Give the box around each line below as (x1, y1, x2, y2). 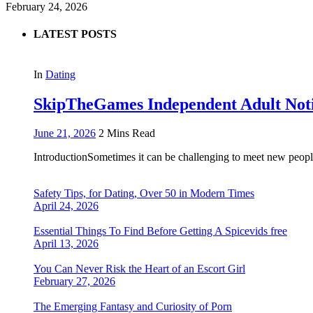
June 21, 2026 (34, 127, 96, 140)
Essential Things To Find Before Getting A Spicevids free (34, 225, 287, 238)
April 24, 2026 (34, 200, 99, 212)
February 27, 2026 (34, 275, 115, 288)
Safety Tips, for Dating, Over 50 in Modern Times (34, 187, 254, 200)
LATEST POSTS (34, 28, 117, 41)
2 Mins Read (99, 127, 155, 140)
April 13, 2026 (34, 238, 99, 250)
